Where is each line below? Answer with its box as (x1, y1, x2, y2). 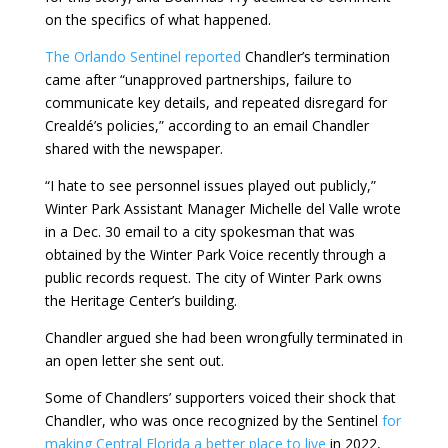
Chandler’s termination (240, 47, 390, 67)
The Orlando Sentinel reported (44, 47, 241, 67)
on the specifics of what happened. (44, 10, 271, 30)
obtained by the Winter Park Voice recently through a (44, 245, 386, 265)
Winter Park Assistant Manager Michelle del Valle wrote (44, 199, 401, 219)
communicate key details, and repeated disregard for (44, 93, 387, 113)
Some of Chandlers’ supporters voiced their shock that (44, 388, 396, 408)
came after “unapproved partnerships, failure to (44, 70, 352, 90)
